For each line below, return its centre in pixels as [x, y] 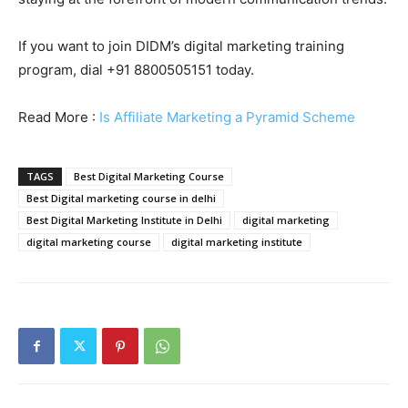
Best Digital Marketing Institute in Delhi [124, 220]
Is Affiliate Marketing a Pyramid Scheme [227, 117]
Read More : [59, 117]
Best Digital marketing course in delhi [121, 199]
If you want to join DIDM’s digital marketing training [181, 46]
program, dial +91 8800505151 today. [136, 70]
